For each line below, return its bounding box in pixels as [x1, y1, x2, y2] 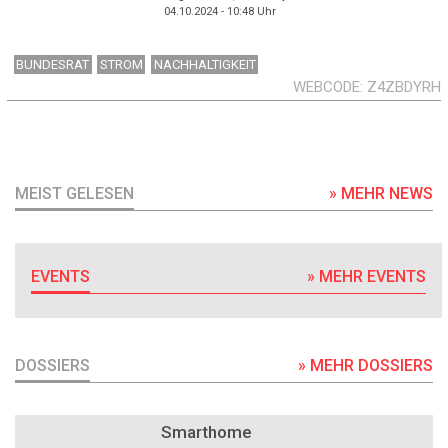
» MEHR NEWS [329, 184, 433, 204]
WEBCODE [293, 78, 360, 97]
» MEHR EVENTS [307, 267, 427, 287]
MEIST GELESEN [15, 184, 134, 204]
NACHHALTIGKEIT [153, 57, 256, 73]
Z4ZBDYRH [367, 78, 441, 97]
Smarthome [160, 422, 252, 443]
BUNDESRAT [16, 57, 90, 73]
